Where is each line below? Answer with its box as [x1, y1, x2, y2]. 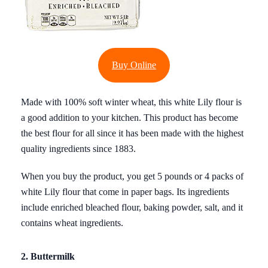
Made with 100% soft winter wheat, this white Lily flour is [21, 96, 242, 107]
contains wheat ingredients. [21, 217, 123, 228]
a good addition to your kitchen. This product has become [21, 112, 238, 123]
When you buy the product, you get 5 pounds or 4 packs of [21, 170, 243, 181]
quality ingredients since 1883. [21, 143, 136, 154]
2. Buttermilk [21, 251, 75, 261]
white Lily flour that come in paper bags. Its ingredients [21, 186, 229, 197]
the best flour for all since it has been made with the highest [21, 127, 243, 138]
